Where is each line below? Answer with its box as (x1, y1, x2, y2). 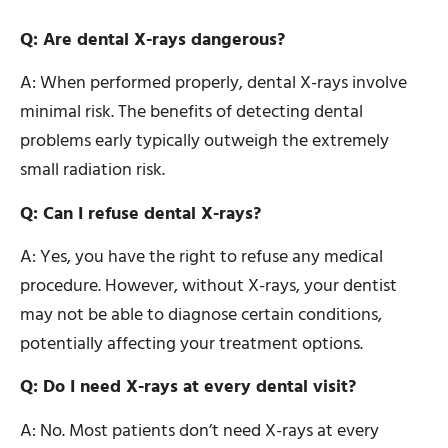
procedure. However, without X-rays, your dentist (20, 271, 397, 301)
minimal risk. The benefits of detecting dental (20, 97, 363, 127)
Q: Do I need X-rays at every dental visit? (20, 372, 356, 402)
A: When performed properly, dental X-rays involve (20, 68, 407, 98)
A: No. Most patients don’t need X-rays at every (20, 415, 379, 445)
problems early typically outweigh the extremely (20, 126, 389, 156)
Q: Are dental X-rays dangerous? (20, 24, 285, 54)
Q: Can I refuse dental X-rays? (20, 198, 261, 228)
